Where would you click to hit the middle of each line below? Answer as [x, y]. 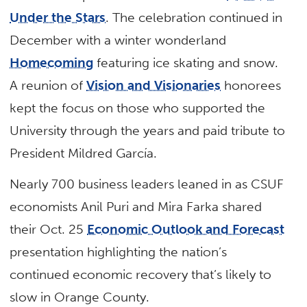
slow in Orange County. [80, 297]
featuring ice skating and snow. [186, 62]
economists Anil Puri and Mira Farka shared [136, 207]
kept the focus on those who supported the [138, 108]
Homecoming [52, 62]
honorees [251, 85]
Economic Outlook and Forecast [186, 229]
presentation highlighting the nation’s [119, 252]
